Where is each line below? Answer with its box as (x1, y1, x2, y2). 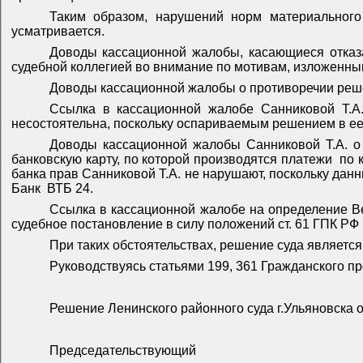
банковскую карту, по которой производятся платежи (11, 152, 332, 166)
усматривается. (11, 23, 105, 38)
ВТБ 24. (47, 181, 93, 195)
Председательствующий (49, 343, 196, 357)
